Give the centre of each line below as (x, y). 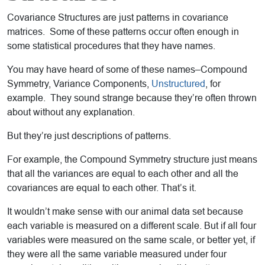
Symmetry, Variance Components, (79, 84)
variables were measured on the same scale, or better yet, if (131, 240)
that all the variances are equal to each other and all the (123, 174)
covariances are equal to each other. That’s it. (102, 188)
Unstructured (178, 84)
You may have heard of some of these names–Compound (127, 70)
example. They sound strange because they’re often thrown (132, 98)
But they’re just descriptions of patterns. (89, 136)
